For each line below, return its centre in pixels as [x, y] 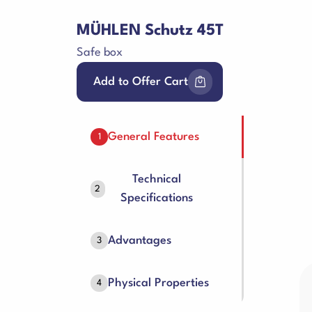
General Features [154, 137]
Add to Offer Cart [141, 82]
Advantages [140, 241]
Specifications [157, 198]
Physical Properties [158, 283]
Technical [157, 179]
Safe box [100, 53]
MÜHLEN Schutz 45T [150, 31]
